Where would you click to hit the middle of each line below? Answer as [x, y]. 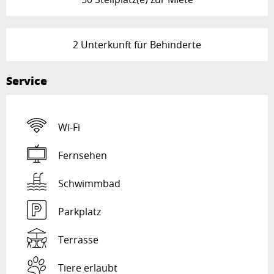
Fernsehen [83, 156]
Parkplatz [80, 212]
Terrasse [78, 240]
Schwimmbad [89, 184]
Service [27, 81]
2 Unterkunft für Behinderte [137, 45]
